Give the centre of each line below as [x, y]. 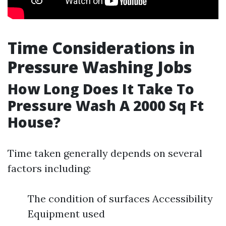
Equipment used [66, 214]
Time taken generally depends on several [105, 153]
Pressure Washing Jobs [100, 67]
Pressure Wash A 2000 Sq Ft [106, 105]
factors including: [49, 168]
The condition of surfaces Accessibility [120, 199]
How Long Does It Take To [101, 89]
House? [34, 122]
